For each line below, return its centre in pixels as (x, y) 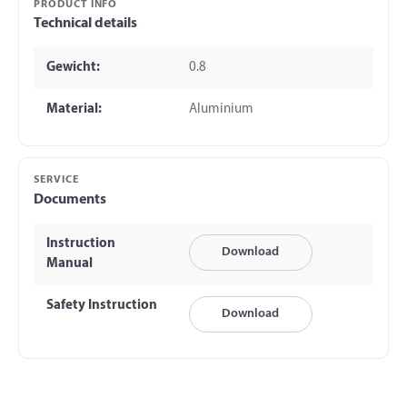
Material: (74, 110)
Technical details (85, 24)
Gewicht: (73, 68)
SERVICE (56, 180)
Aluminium (221, 110)
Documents (70, 199)
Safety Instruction (101, 305)
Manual (69, 263)
